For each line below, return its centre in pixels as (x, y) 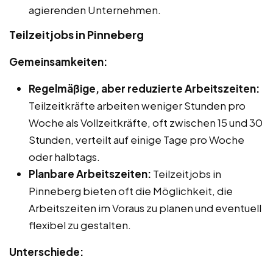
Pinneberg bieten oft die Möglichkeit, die (131, 191)
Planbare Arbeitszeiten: (90, 174)
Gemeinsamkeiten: (58, 62)
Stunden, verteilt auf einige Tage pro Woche (136, 140)
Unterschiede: (46, 252)
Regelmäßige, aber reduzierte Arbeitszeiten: (144, 88)
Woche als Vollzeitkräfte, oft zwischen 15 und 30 (146, 122)
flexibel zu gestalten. (80, 225)
